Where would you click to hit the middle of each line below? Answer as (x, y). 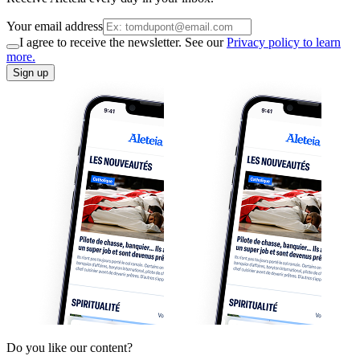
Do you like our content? (70, 347)
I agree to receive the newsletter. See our (123, 42)
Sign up (31, 72)
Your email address (55, 26)
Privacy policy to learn (284, 42)
